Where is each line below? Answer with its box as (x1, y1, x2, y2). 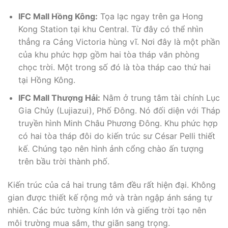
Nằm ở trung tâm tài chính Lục (100, 92, 220, 103)
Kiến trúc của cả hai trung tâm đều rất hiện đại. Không (8, 179, 216, 190)
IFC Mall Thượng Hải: (18, 92, 100, 103)
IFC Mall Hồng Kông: (18, 11, 98, 22)
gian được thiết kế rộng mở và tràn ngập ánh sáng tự (8, 192, 212, 203)
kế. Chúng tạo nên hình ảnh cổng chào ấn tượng (18, 143, 204, 154)
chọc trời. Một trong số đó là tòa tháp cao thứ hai (18, 62, 211, 73)
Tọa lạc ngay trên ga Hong (97, 11, 203, 22)
